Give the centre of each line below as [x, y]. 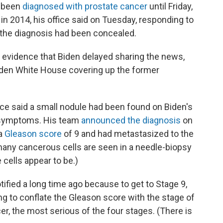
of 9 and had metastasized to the [128, 134]
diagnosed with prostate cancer [85, 6]
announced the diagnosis [131, 120]
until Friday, [170, 6]
